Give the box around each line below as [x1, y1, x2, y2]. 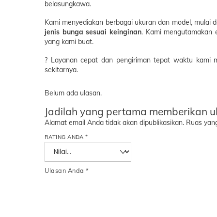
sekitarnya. [45, 65, 78, 74]
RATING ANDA [45, 134, 86, 141]
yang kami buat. [45, 37, 93, 46]
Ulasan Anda [45, 167, 86, 175]
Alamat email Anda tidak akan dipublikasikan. [45, 118, 184, 127]
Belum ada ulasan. [45, 88, 102, 97]
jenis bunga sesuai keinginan [45, 27, 142, 36]
